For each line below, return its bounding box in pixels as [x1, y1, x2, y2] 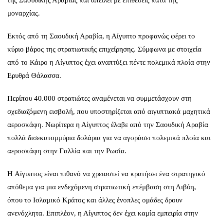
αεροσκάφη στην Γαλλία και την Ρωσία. [7, 146, 127, 155]
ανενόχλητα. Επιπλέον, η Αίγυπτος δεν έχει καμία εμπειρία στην [7, 209, 198, 217]
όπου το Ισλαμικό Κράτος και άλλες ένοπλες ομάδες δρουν [7, 196, 182, 204]
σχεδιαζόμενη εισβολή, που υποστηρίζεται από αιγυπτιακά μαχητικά [7, 107, 210, 115]
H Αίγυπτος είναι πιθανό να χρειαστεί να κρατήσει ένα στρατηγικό [7, 169, 205, 178]
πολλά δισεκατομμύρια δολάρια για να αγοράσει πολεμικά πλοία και [7, 133, 211, 142]
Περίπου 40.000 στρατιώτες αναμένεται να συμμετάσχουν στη [7, 94, 192, 102]
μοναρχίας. [7, 9, 40, 17]
